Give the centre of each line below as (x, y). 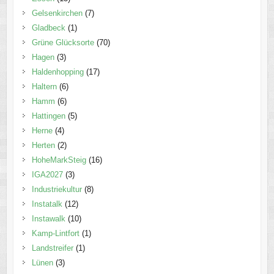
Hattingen (48, 116)
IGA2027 (47, 174)
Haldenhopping (57, 72)
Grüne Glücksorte (63, 42)
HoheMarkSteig (59, 160)
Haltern (44, 86)
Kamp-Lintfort (55, 233)
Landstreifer (52, 248)
